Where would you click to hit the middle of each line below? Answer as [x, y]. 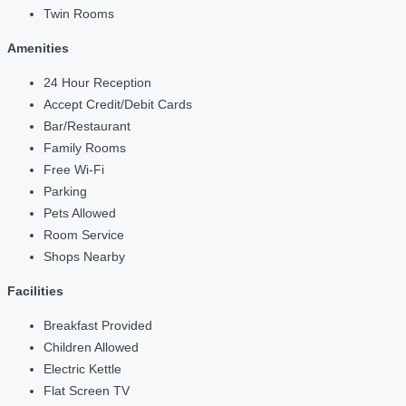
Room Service [84, 235]
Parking [65, 192]
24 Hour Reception [97, 83]
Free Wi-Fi [74, 170]
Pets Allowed [80, 213]
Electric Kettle [82, 369]
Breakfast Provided [98, 326]
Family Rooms [85, 148]
